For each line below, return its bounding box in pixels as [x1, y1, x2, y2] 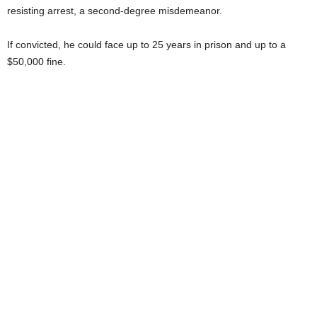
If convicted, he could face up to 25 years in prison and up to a [7, 39, 286, 50]
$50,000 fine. [7, 56, 66, 67]
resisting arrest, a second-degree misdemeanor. [7, 5, 222, 16]
